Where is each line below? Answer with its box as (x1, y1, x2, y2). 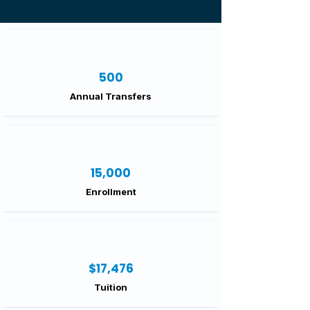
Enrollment (85, 186, 136, 197)
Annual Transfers (70, 91, 152, 102)
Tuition (94, 282, 127, 293)
